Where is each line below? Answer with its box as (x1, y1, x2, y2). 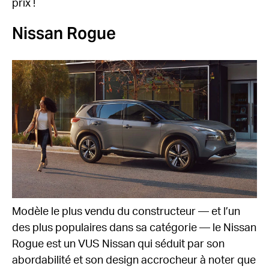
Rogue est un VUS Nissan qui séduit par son (12, 238, 225, 250)
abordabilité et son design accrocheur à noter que (12, 255, 256, 266)
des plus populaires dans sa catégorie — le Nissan (12, 222, 256, 234)
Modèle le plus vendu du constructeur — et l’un (12, 206, 240, 217)
